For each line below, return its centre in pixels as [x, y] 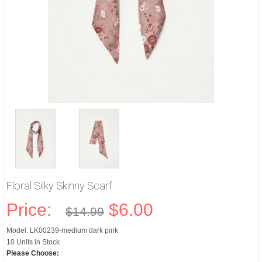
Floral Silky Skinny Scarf [59, 186]
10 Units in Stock [33, 242]
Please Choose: [33, 253]
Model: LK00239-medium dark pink [62, 230]
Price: [34, 210]
